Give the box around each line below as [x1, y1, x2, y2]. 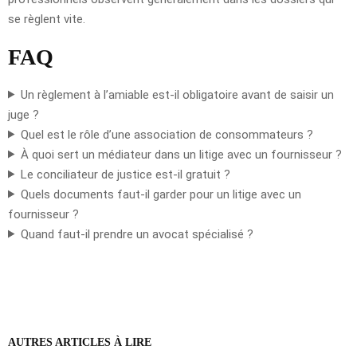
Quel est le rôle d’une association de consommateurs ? [20, 127, 313, 142]
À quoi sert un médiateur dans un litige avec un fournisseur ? [20, 147, 342, 162]
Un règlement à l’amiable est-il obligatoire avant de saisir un [20, 87, 334, 102]
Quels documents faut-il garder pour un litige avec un [20, 186, 301, 202]
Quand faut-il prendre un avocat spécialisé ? [20, 226, 253, 241]
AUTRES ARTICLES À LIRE [8, 335, 151, 348]
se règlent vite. [8, 11, 85, 26]
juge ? [8, 107, 39, 122]
